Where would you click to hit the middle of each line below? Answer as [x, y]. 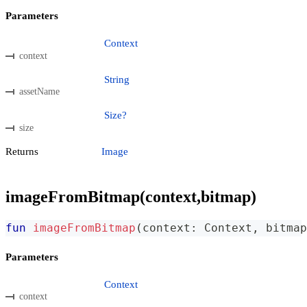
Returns [22, 152]
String [117, 79]
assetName [39, 92]
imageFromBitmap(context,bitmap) [131, 196]
